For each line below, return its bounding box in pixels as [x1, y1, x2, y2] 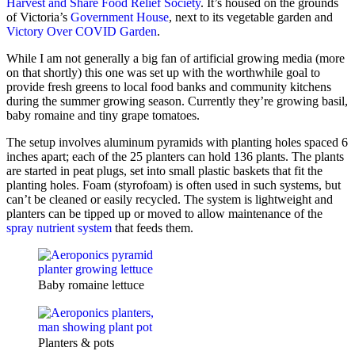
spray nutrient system [6, 221, 112, 235]
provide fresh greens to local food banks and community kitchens [6, 80, 331, 94]
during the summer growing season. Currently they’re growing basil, [6, 94, 348, 109]
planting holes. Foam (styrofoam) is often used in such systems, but [6, 178, 341, 193]
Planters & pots [38, 336, 114, 350]
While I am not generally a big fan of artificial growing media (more [6, 52, 345, 66]
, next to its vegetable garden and [169, 10, 333, 25]
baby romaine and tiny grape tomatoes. [6, 109, 200, 123]
